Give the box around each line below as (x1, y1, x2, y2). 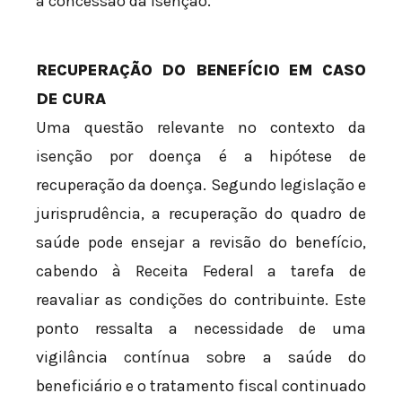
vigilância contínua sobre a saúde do (36, 347, 366, 368)
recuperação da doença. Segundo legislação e (36, 175, 366, 196)
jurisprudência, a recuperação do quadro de (36, 204, 366, 224)
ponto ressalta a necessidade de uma (36, 319, 366, 339)
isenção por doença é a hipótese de (36, 146, 366, 167)
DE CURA (36, 89, 106, 109)
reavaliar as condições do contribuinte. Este (36, 290, 366, 310)
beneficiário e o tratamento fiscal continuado (36, 376, 366, 397)
